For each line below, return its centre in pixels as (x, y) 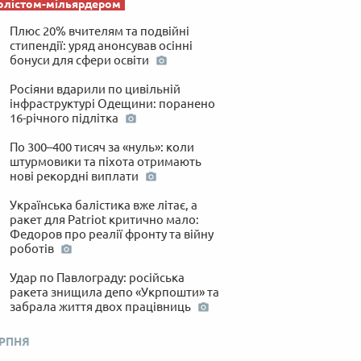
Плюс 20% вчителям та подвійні (99, 31)
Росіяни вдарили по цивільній (95, 89)
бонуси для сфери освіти (80, 60)
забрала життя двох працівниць (101, 306)
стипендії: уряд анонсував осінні (101, 45)
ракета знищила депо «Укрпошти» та (114, 292)
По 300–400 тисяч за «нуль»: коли (102, 147)
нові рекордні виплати (75, 176)
